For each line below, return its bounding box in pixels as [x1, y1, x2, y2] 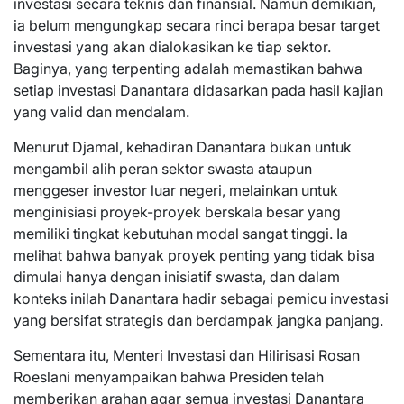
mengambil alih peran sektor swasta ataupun [14, 160, 312, 179]
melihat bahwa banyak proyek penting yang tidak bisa [14, 246, 375, 265]
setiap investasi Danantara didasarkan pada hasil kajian [14, 81, 383, 100]
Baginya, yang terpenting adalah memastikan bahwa [14, 60, 363, 78]
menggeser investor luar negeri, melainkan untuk [14, 181, 338, 200]
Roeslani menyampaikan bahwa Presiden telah [14, 368, 324, 387]
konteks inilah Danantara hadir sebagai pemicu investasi [14, 289, 389, 308]
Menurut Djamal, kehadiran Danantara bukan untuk [14, 138, 352, 157]
